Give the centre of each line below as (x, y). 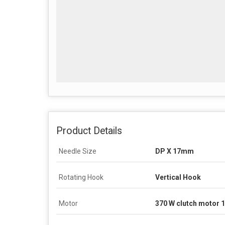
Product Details (89, 131)
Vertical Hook (178, 177)
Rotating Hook (81, 177)
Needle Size (78, 151)
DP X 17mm (175, 151)
